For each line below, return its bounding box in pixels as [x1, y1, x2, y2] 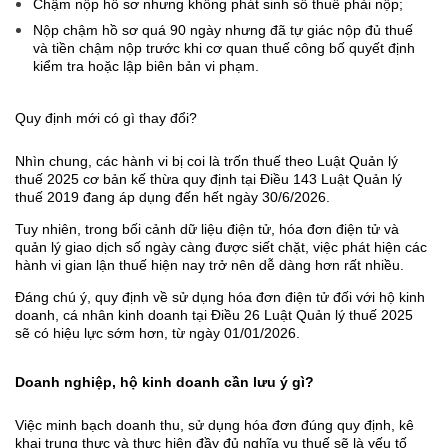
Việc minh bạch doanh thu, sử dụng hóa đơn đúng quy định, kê [15, 416, 414, 433]
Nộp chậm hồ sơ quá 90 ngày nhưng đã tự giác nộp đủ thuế [33, 21, 414, 38]
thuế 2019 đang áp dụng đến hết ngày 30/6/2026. [15, 189, 330, 206]
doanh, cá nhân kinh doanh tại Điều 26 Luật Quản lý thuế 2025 [15, 307, 413, 324]
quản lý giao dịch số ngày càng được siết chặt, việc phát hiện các [15, 239, 427, 256]
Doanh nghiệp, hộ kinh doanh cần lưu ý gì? [15, 374, 314, 391]
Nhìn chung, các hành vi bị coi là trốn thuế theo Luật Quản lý [15, 153, 398, 170]
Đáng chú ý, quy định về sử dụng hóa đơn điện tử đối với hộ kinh [15, 289, 425, 306]
